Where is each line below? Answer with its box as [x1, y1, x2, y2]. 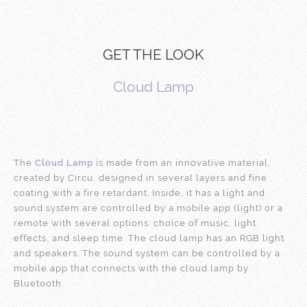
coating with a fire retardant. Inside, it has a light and [14, 187, 265, 198]
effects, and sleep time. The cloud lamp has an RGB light [14, 232, 284, 243]
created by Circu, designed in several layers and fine [14, 172, 267, 183]
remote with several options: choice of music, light [14, 217, 256, 228]
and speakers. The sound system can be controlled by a [14, 247, 280, 258]
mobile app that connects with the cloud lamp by [14, 262, 249, 273]
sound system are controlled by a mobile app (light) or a [14, 202, 283, 213]
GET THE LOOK [103, 45, 204, 63]
